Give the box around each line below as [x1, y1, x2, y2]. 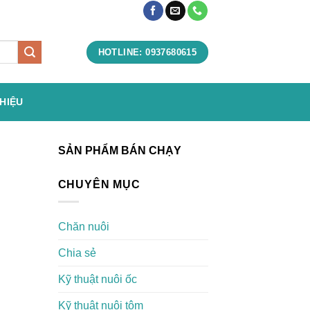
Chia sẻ [57, 246, 96, 259]
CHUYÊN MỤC [57, 179, 140, 190]
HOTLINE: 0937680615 [98, 46, 197, 57]
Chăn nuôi [57, 220, 109, 232]
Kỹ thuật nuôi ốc [57, 273, 137, 285]
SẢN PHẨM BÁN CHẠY [57, 145, 181, 156]
